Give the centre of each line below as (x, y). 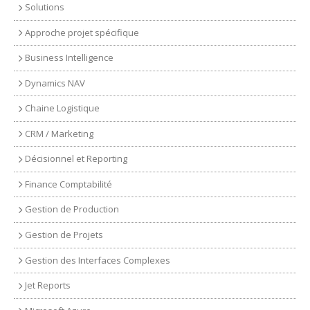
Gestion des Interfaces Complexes (98, 260)
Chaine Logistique (62, 108)
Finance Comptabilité (69, 184)
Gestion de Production (72, 209)
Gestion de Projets (64, 234)
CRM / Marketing (59, 133)
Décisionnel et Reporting (76, 159)
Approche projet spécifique (82, 32)
